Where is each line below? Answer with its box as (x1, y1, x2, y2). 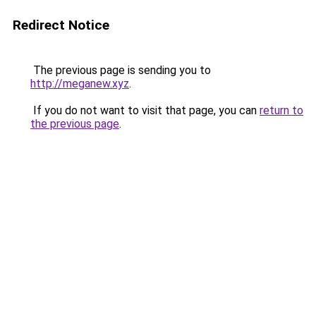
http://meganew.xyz (30, 77, 129, 90)
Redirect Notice (13, 17, 109, 33)
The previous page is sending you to (30, 63, 211, 77)
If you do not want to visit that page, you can (30, 104, 260, 117)
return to (260, 104, 303, 117)
